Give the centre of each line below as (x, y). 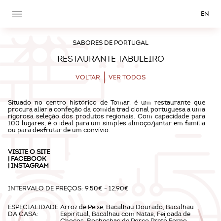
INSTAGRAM (30, 166)
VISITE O (22, 152)
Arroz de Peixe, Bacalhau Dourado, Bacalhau (127, 207)
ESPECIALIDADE (33, 207)
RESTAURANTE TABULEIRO (110, 59)
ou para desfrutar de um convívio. (59, 130)
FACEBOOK (29, 159)
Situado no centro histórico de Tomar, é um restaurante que (107, 103)
